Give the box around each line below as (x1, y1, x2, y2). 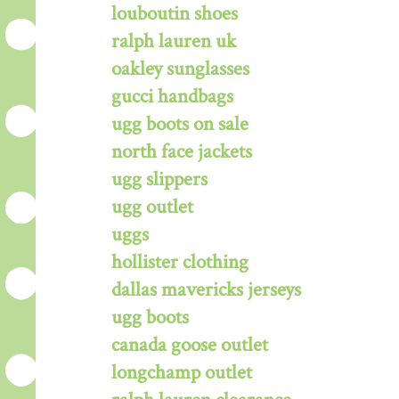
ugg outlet (111, 193, 193, 220)
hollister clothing (111, 248, 248, 275)
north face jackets (111, 138, 252, 165)
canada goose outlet (111, 331, 268, 358)
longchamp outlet (111, 359, 252, 386)
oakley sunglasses (111, 55, 249, 82)
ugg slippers (111, 166, 208, 192)
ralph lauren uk (111, 28, 236, 54)
